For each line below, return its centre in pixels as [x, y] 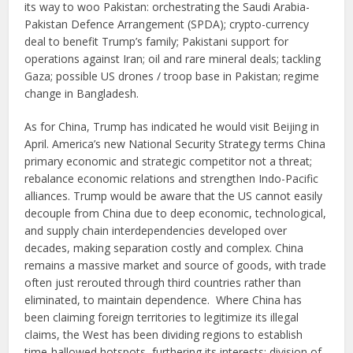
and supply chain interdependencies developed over [156, 231]
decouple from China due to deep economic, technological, [176, 214]
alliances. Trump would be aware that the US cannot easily [174, 196]
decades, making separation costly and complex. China [164, 248]
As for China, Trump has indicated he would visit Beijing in [172, 127]
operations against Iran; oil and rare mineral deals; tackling [173, 59]
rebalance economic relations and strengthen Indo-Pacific [172, 179]
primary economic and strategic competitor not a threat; [169, 162]
